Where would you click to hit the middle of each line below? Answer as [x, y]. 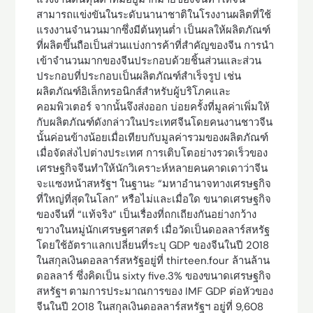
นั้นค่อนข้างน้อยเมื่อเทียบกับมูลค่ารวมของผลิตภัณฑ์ [153, 138]
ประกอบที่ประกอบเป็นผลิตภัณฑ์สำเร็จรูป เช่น [139, 76]
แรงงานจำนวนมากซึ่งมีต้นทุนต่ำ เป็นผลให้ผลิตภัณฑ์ [154, 30]
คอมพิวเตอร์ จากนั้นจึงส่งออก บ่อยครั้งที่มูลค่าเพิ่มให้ [153, 107]
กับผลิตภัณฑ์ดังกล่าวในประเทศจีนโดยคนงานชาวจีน [155, 122]
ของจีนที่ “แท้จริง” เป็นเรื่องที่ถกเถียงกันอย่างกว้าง [147, 214]
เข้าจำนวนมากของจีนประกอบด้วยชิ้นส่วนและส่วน [149, 61]
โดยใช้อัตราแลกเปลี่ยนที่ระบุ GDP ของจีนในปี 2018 [153, 245]
